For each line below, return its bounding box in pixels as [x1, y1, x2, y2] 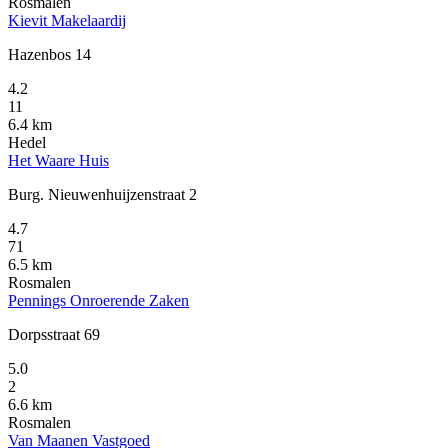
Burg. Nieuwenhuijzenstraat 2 [8, 185, 197, 203]
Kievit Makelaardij [8, 11, 126, 29]
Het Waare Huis [8, 151, 109, 169]
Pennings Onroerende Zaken [8, 291, 189, 309]
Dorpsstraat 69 [8, 325, 100, 343]
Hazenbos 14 [8, 45, 91, 63]
